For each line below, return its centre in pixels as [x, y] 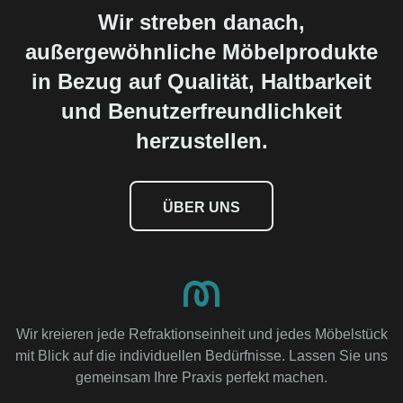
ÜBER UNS [201, 207]
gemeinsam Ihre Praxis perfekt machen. [201, 377]
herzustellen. [201, 140]
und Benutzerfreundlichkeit [201, 111]
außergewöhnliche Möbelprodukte [201, 51]
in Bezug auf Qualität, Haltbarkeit [201, 81]
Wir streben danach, [201, 22]
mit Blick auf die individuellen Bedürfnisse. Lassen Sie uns [201, 355]
